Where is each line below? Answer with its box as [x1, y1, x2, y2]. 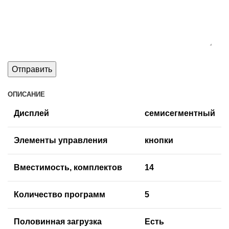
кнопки [145, 136, 173, 145]
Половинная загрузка [14, 217, 102, 226]
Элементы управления [14, 136, 107, 145]
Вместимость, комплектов [14, 163, 122, 172]
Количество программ [14, 190, 105, 199]
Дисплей [14, 109, 49, 118]
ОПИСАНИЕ [8, 90, 45, 99]
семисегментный [145, 109, 215, 118]
